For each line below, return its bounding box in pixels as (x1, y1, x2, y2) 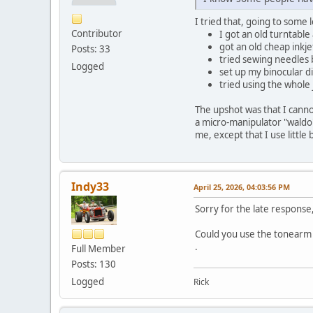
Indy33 (71, 178, 109, 194)
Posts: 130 (71, 257, 116, 270)
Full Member (71, 242, 126, 255)
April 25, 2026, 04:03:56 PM (194, 181, 290, 192)
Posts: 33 (71, 42, 110, 55)
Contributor (71, 27, 122, 40)
